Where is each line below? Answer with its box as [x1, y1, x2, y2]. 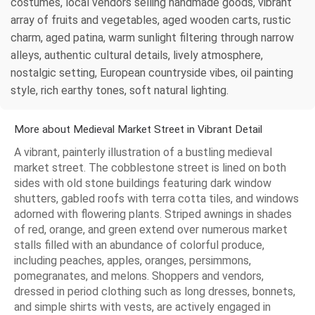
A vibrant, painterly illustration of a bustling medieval [14, 145, 272, 159]
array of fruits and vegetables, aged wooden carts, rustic [11, 13, 291, 27]
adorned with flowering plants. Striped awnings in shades [14, 207, 292, 221]
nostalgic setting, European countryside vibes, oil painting [11, 65, 293, 79]
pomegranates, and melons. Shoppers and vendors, [14, 269, 264, 283]
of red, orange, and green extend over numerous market [14, 222, 288, 236]
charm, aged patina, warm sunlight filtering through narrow [11, 30, 294, 44]
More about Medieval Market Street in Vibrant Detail [14, 122, 262, 136]
